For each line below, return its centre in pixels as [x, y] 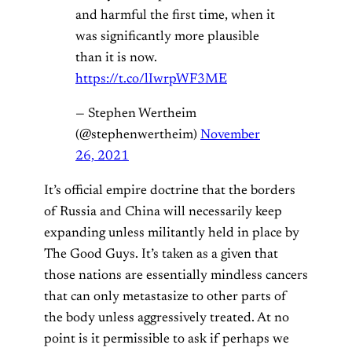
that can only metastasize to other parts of [165, 297]
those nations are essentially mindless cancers [176, 275]
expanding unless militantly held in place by [172, 233]
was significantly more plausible [167, 37]
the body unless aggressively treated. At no [167, 318]
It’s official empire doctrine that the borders [170, 191]
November [230, 135]
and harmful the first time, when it [175, 15]
